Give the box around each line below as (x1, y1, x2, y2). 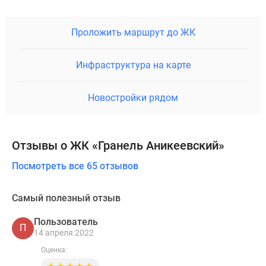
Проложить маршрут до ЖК (71, 26, 195, 38)
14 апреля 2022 (34, 228, 94, 238)
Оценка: (41, 245, 67, 254)
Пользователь (34, 216, 98, 228)
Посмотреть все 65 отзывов (12, 160, 138, 172)
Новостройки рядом (88, 91, 178, 103)
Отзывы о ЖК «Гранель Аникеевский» (12, 138, 224, 153)
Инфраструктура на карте (75, 59, 191, 71)
